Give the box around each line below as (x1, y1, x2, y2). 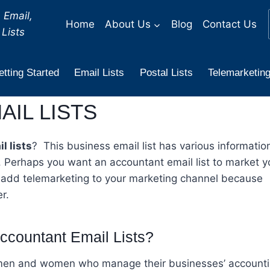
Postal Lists (139, 66, 193, 78)
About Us (104, 17, 151, 30)
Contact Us (202, 17, 257, 30)
